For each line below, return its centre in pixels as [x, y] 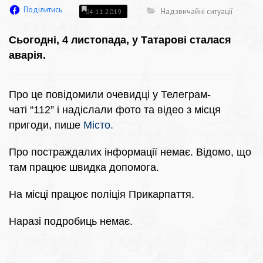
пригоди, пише [45, 125]
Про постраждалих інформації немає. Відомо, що [130, 152]
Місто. [97, 125]
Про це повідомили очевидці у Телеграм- [110, 95]
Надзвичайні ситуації [197, 11]
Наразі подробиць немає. [71, 222]
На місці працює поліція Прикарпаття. [102, 195]
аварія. [27, 55]
